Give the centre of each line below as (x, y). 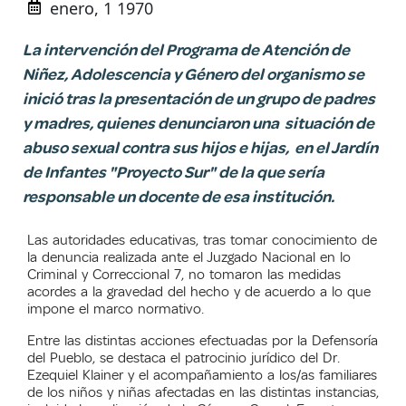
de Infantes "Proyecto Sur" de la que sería (174, 172)
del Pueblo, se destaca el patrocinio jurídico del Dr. (184, 358)
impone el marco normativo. (116, 309)
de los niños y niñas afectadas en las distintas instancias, (203, 392)
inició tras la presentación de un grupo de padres (199, 98)
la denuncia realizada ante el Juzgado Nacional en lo (189, 257)
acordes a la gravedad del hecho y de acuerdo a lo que (199, 291)
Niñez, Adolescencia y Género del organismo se (193, 74)
